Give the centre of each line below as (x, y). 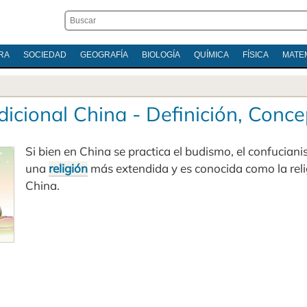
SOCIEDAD (45, 55)
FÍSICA (255, 55)
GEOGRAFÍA (104, 55)
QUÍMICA (211, 55)
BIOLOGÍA (161, 55)
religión (68, 168)
